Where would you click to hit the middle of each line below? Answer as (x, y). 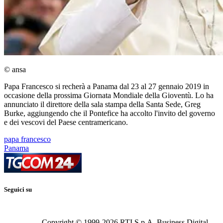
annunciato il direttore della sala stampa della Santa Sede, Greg (102, 105)
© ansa (15, 70)
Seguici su (18, 190)
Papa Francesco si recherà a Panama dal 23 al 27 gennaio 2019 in (107, 87)
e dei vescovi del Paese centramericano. (66, 122)
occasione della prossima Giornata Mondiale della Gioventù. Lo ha (109, 96)
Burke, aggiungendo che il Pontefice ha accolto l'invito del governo (110, 113)
